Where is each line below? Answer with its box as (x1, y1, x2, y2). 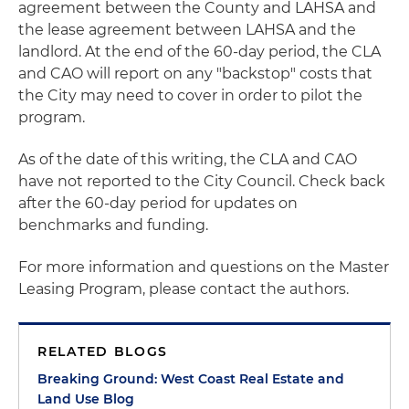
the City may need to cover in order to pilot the (18, 86, 362, 104)
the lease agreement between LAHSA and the (18, 20, 356, 38)
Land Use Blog (37, 390, 134, 407)
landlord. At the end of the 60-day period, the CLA (18, 42, 381, 60)
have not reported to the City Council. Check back (18, 172, 385, 190)
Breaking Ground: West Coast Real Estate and (37, 370, 344, 387)
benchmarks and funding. (18, 215, 208, 234)
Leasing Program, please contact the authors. (18, 279, 349, 298)
